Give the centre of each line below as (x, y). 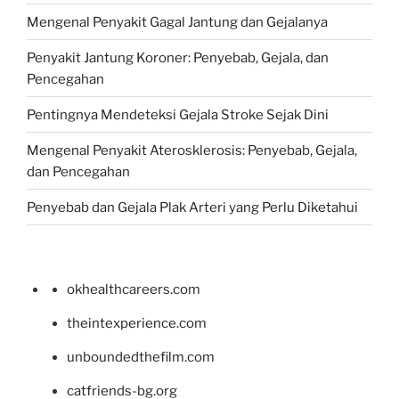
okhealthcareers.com (134, 290)
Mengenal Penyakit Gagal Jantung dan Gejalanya (177, 22)
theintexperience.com (137, 324)
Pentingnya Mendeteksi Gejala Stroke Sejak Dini (178, 114)
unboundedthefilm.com (141, 358)
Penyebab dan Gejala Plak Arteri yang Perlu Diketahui (192, 207)
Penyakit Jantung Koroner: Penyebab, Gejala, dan (178, 57)
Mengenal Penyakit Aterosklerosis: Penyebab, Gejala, (192, 150)
